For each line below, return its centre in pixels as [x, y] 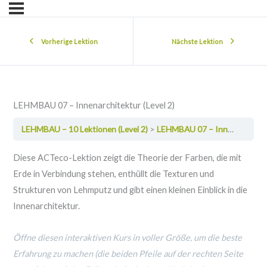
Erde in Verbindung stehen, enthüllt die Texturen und [113, 173]
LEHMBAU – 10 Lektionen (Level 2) [86, 129]
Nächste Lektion [197, 41]
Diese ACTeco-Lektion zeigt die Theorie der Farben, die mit [127, 157]
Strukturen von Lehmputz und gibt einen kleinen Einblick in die [130, 190]
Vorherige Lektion [69, 41]
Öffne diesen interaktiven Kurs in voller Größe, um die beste [127, 237]
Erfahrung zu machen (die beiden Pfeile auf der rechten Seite [128, 253]
